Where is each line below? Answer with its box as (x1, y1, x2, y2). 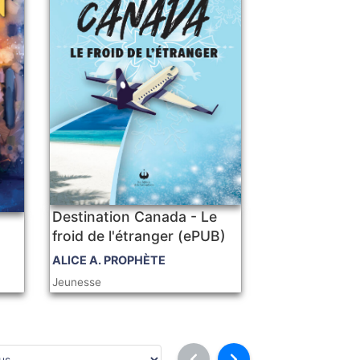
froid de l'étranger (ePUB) (52, 227, 227, 245)
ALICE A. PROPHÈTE (52, 253, 166, 268)
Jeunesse (52, 276, 102, 289)
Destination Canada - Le (52, 208, 218, 226)
